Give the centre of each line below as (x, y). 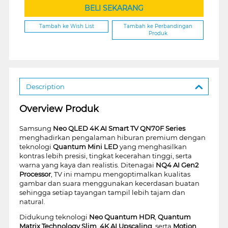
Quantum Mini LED (85, 146)
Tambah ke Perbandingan (158, 26)
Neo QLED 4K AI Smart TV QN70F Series (119, 128)
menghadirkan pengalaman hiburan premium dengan (112, 137)
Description (45, 86)
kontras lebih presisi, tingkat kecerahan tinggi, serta (105, 155)
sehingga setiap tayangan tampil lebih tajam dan (102, 192)
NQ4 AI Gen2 (177, 165)
